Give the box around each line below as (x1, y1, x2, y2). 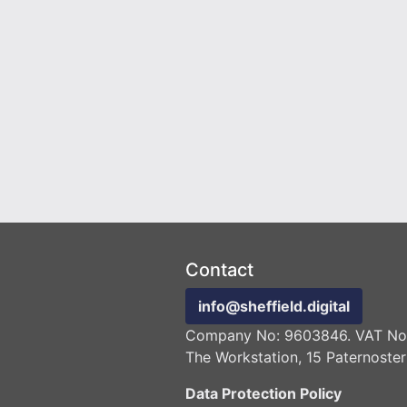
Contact (185, 259, 253, 282)
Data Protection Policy (185, 384, 342, 403)
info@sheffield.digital (198, 297, 350, 316)
